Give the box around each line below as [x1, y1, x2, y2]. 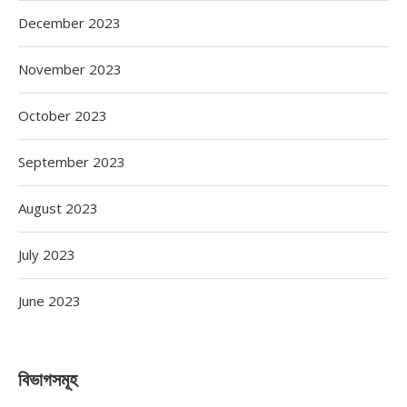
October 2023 [18, 106, 107, 124]
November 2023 [18, 60, 122, 78]
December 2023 [18, 14, 121, 32]
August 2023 [18, 199, 98, 217]
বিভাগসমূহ [18, 369, 77, 391]
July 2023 [18, 245, 75, 263]
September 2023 [18, 153, 125, 171]
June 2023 [18, 292, 81, 310]
